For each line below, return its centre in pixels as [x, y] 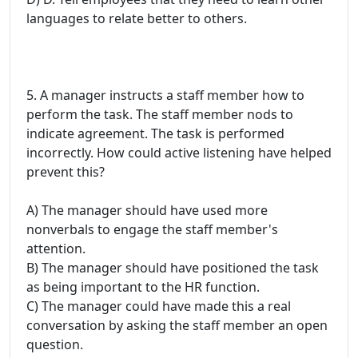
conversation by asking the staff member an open [177, 325]
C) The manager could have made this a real [159, 306]
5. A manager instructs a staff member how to [165, 95]
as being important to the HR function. [143, 286]
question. [55, 344]
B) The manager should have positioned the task [173, 267]
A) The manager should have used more [147, 210]
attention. [56, 248]
